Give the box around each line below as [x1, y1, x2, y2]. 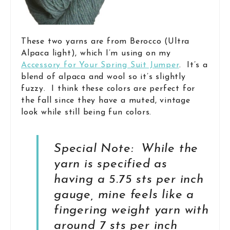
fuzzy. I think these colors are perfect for [21, 84, 196, 93]
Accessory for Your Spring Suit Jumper [21, 61, 179, 69]
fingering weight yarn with [54, 204, 209, 217]
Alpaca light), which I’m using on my [21, 49, 171, 57]
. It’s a [179, 61, 208, 69]
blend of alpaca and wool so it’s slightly [21, 72, 186, 81]
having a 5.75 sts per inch [54, 173, 204, 186]
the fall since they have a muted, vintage [21, 96, 190, 105]
